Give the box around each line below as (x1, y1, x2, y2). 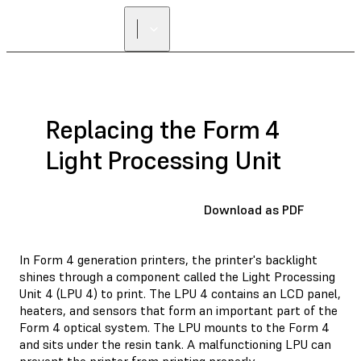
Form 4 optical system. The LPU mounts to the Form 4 (19, 318, 330, 335)
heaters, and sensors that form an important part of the (19, 301, 338, 318)
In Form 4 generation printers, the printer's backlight (19, 251, 317, 268)
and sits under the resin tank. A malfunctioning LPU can (19, 335, 331, 352)
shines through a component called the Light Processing (19, 268, 335, 284)
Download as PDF (204, 201, 304, 218)
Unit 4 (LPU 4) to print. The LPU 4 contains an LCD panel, (19, 284, 341, 301)
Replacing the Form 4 (45, 114, 279, 147)
